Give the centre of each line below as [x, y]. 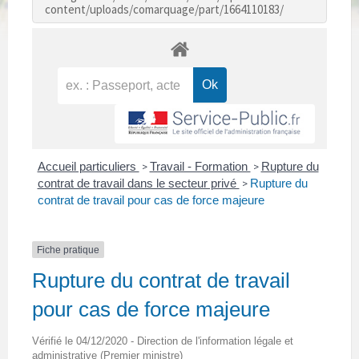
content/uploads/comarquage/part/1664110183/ [164, 10]
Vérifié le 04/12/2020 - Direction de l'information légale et [163, 341]
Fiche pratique [68, 250]
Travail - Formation [200, 166]
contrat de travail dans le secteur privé [138, 183]
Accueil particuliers [88, 166]
